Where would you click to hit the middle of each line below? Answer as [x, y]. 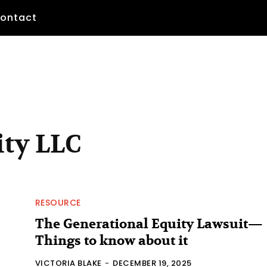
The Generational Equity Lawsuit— [149, 224]
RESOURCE [58, 202]
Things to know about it [111, 240]
